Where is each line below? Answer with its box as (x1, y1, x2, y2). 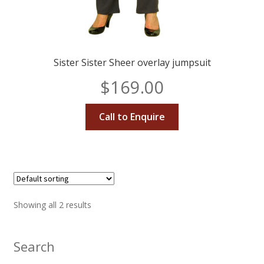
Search (13, 237, 55, 255)
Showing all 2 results (13, 199, 91, 211)
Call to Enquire (99, 110, 165, 123)
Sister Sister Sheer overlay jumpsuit (53, 56, 211, 70)
